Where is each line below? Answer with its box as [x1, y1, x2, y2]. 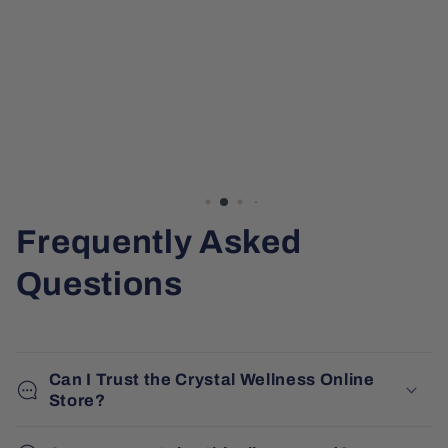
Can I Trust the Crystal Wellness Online [48, 370, 375, 388]
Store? [48, 391, 106, 409]
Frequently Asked [15, 223, 302, 260]
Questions [15, 265, 183, 302]
